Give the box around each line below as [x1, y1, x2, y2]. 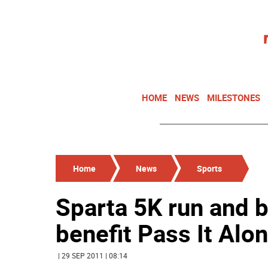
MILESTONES [207, 92, 260, 103]
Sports [197, 163, 222, 174]
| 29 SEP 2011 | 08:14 [58, 251, 127, 260]
